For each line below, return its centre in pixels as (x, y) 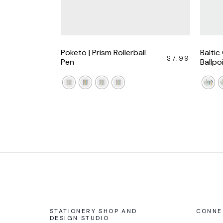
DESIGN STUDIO (80, 218)
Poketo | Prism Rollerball (103, 52)
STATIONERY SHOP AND (94, 211)
